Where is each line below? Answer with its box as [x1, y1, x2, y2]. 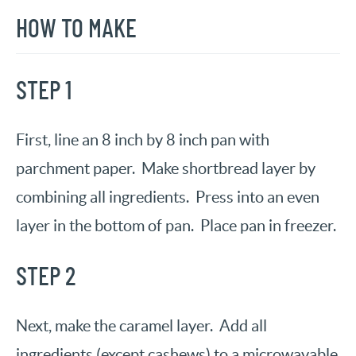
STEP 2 [16, 265, 75, 291]
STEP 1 [16, 79, 72, 105]
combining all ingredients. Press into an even [16, 188, 319, 207]
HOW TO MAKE [16, 17, 137, 43]
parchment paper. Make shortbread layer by [16, 160, 315, 178]
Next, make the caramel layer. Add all [16, 317, 267, 335]
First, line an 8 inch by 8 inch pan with [16, 131, 269, 149]
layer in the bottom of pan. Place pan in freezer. [16, 217, 336, 235]
